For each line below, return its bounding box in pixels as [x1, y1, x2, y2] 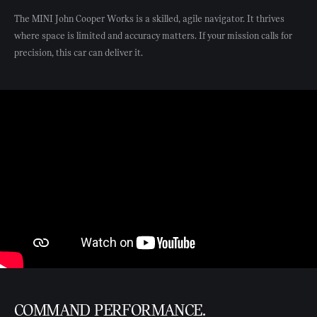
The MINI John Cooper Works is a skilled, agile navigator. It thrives [14, 13, 284, 25]
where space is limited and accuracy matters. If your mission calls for [14, 30, 292, 42]
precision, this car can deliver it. [14, 47, 143, 59]
